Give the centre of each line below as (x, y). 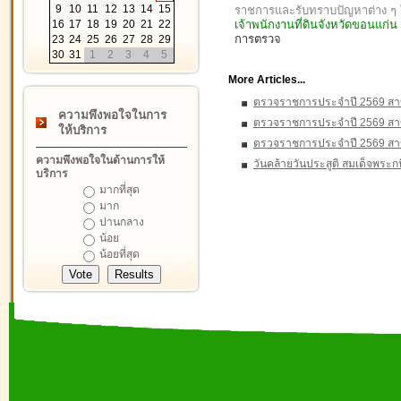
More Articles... (267, 80)
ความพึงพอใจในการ (112, 115)
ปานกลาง (122, 222)
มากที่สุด (119, 190)
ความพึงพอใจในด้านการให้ (100, 160)
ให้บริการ (82, 130)
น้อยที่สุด (119, 254)
